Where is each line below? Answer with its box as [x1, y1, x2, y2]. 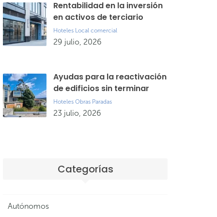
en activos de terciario [53, 12, 143, 23]
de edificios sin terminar [53, 83, 149, 94]
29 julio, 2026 [53, 37, 102, 46]
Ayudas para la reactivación [53, 71, 167, 82]
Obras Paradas [75, 98, 112, 105]
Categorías [57, 162, 113, 176]
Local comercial [75, 27, 117, 34]
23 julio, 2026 [53, 108, 101, 118]
